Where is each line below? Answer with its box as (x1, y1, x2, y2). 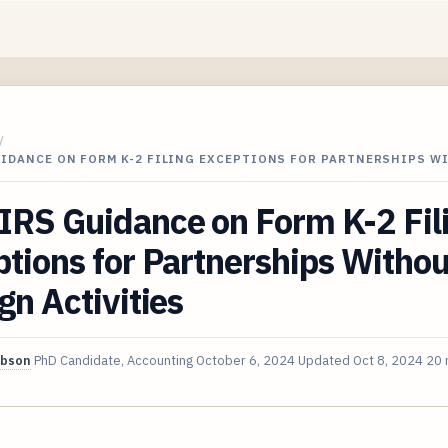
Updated (298, 351, 353, 369)
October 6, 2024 (196, 351, 295, 369)
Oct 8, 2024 (353, 351, 423, 369)
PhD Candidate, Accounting (34, 351, 193, 369)
